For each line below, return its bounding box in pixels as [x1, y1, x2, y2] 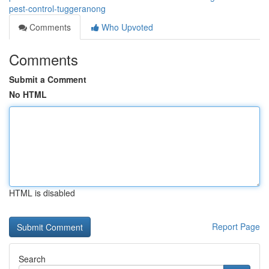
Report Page [212, 220, 260, 232]
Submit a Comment [9, 73, 86, 85]
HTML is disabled [9, 187, 75, 199]
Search [19, 253, 46, 265]
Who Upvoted [99, 21, 153, 33]
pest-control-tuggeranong [9, 2, 106, 14]
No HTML [9, 88, 47, 100]
